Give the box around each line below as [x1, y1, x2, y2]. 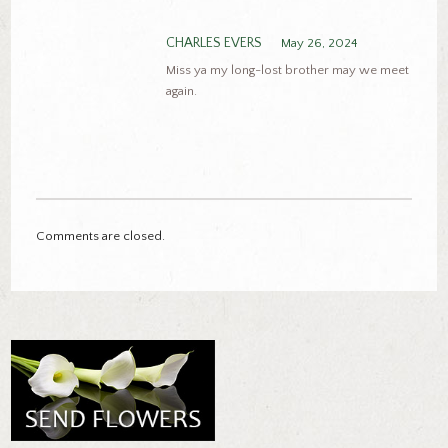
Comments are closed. [35, 228, 165, 243]
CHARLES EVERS [165, 34, 262, 51]
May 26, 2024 [280, 35, 358, 50]
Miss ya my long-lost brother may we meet [165, 63, 409, 78]
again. [165, 84, 197, 99]
